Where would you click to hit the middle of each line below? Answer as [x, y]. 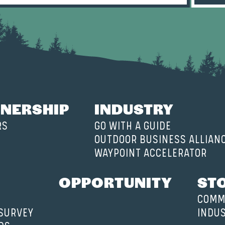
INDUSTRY [134, 108]
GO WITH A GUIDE [133, 126]
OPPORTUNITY [116, 182]
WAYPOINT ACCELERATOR [151, 153]
